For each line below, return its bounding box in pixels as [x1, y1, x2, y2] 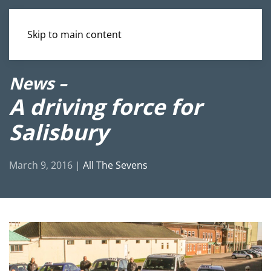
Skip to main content [27, 28, 122, 41]
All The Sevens [83, 158, 148, 172]
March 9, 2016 [9, 158, 73, 172]
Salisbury [9, 117, 108, 146]
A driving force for [9, 92, 202, 121]
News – [9, 72, 67, 94]
